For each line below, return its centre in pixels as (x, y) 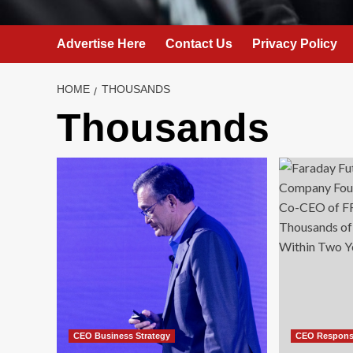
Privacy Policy (295, 44)
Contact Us (199, 44)
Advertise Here (101, 44)
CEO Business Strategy (122, 336)
